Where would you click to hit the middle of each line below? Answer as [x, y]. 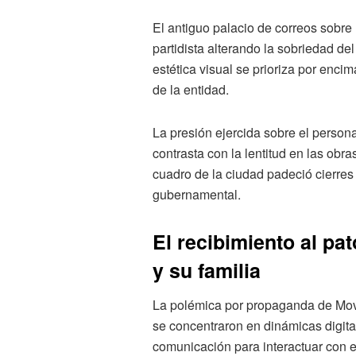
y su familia [207, 271]
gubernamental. [197, 195]
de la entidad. [191, 90]
